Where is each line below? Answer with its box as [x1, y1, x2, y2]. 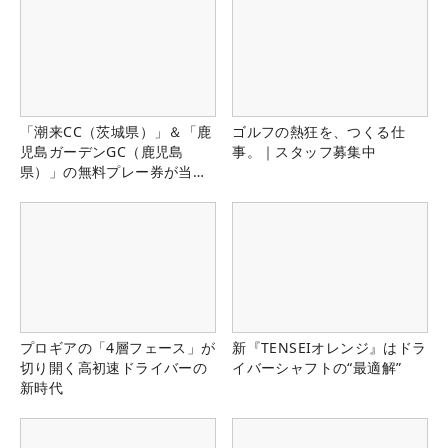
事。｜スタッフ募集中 [232, 141, 377, 161]
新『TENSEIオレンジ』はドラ [232, 338, 427, 358]
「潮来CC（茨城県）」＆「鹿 [20, 121, 212, 141]
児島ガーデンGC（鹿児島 [20, 141, 184, 161]
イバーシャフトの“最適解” [232, 358, 402, 378]
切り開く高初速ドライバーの [20, 358, 208, 378]
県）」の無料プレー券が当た [20, 161, 208, 181]
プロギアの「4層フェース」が [20, 338, 216, 358]
